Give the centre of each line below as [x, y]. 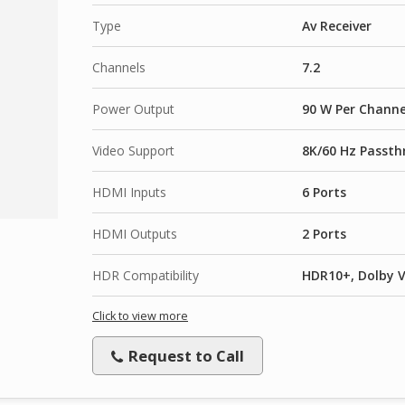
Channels [119, 67]
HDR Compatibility [146, 275]
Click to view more [140, 316]
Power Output [133, 108]
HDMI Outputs [135, 233]
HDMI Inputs [129, 192]
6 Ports [324, 192]
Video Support [133, 150]
